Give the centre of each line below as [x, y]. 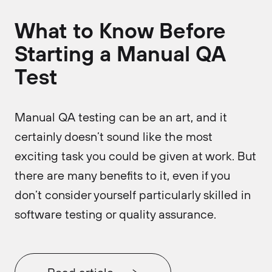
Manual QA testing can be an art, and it [121, 117]
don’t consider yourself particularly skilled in [133, 195]
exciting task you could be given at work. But [135, 156]
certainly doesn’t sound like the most [114, 136]
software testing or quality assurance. [115, 214]
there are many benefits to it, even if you [122, 175]
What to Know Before [120, 30]
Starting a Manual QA [120, 53]
